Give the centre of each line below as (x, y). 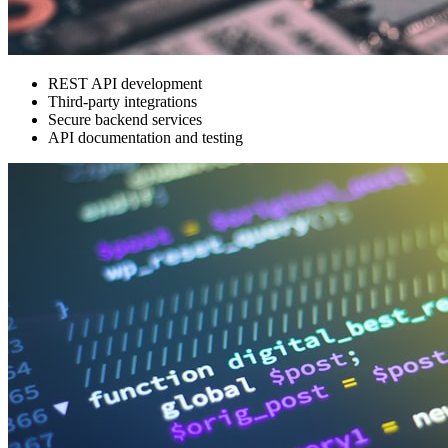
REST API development (125, 84)
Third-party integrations (122, 102)
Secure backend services (125, 120)
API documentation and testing (145, 138)
